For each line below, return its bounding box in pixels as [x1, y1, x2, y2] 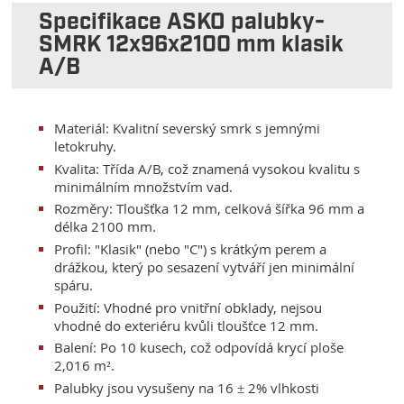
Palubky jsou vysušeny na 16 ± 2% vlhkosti [54, 378, 320, 397]
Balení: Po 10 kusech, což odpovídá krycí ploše [54, 338, 344, 357]
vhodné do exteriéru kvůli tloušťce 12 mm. [54, 316, 319, 335]
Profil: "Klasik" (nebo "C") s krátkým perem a [54, 239, 327, 258]
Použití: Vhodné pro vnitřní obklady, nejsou [54, 298, 323, 317]
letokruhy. [54, 137, 117, 156]
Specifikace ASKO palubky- [39, 11, 326, 34]
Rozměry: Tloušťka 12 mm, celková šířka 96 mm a [54, 199, 365, 218]
